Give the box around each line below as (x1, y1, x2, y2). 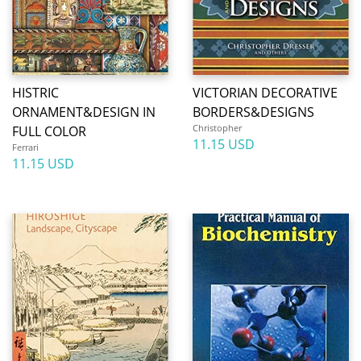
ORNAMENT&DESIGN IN (12, 103, 156, 121)
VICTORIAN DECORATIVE (193, 84, 338, 102)
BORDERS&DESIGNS (193, 103, 314, 121)
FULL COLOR (12, 122, 86, 140)
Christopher (193, 122, 242, 134)
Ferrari (12, 141, 39, 153)
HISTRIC (12, 84, 59, 102)
